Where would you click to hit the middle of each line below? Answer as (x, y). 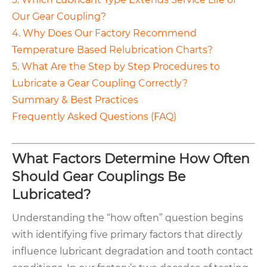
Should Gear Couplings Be (99, 177)
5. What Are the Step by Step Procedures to (116, 67)
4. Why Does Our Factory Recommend (104, 33)
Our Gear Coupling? (59, 17)
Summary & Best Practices (75, 100)
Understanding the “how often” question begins (128, 218)
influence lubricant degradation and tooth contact (133, 252)
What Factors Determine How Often (131, 159)
